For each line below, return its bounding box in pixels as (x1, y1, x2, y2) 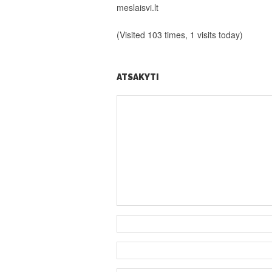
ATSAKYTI (117, 72, 159, 83)
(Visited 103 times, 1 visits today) (117, 29, 243, 41)
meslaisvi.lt (117, 1, 158, 14)
